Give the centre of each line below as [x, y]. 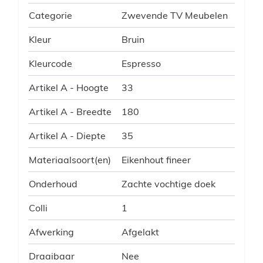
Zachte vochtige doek [168, 183]
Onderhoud [53, 183]
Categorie [50, 15]
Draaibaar [52, 256]
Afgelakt [140, 232]
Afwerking [51, 232]
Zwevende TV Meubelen [175, 15]
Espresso [141, 63]
